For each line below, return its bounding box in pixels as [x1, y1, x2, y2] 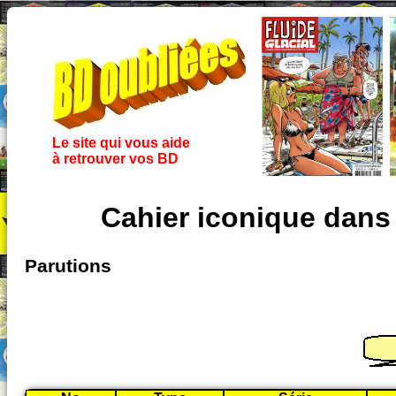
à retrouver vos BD [51, 151, 179, 166]
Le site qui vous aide [51, 135, 190, 150]
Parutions [25, 255, 111, 278]
